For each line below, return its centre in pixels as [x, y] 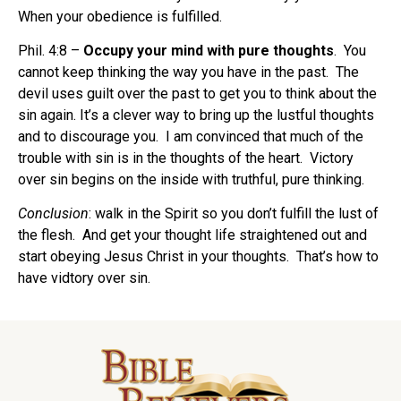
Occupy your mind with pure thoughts [209, 50]
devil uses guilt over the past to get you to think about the [197, 93]
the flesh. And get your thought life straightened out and [192, 235]
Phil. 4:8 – [51, 50]
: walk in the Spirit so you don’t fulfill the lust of [234, 214]
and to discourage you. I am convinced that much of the [191, 136]
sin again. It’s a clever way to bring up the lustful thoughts [196, 115]
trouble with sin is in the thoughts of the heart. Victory [186, 158]
